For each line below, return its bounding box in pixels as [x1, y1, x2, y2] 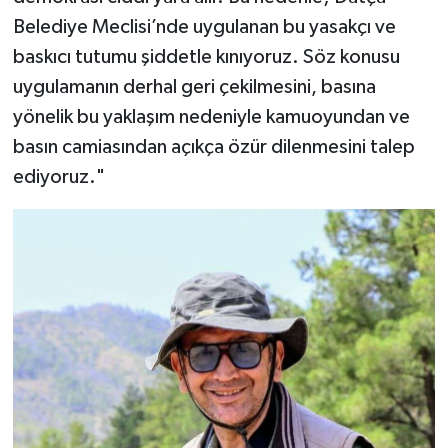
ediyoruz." [12, 166, 105, 187]
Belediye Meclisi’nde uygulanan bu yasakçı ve [12, 16, 396, 37]
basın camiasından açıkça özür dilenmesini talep [12, 136, 415, 157]
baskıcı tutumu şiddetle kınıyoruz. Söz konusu [12, 46, 400, 67]
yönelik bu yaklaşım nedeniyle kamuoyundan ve [12, 106, 410, 127]
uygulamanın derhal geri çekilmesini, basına [12, 76, 376, 97]
